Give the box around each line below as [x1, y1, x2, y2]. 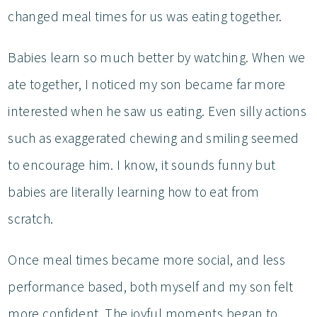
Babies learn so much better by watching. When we [8, 48, 306, 66]
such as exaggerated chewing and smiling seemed [8, 129, 299, 146]
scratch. [8, 209, 57, 227]
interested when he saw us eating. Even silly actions [8, 102, 307, 120]
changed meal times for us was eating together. [8, 7, 286, 25]
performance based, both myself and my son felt [8, 277, 294, 295]
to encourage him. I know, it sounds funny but [8, 156, 276, 173]
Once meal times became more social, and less [8, 250, 286, 268]
